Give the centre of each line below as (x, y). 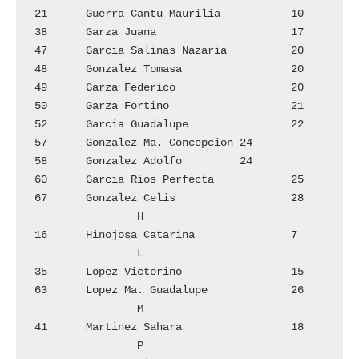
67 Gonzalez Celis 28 (41, 198)
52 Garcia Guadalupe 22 (41, 125)
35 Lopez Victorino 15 (41, 272)
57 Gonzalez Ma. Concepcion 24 (41, 143)
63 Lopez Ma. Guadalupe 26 (41, 290)
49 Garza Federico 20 (41, 88)
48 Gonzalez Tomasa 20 (41, 69)
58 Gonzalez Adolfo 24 (41, 161)
